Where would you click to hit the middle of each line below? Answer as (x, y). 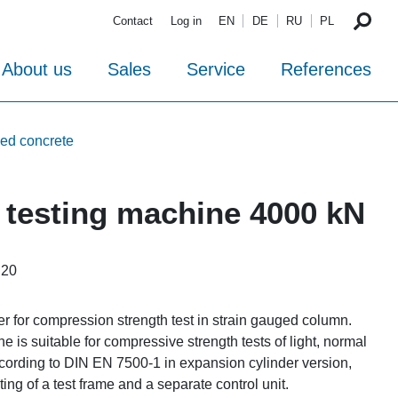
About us (37, 70)
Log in (186, 21)
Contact (133, 21)
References (326, 70)
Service (216, 70)
